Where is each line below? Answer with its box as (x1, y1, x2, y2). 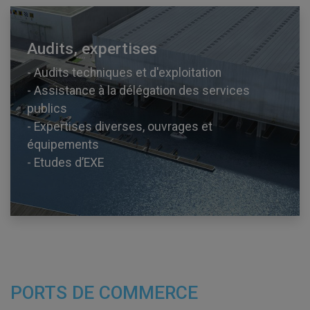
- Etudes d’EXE (27, 155, 104, 170)
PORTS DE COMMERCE (10, 282, 198, 303)
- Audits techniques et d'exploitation (27, 65, 221, 80)
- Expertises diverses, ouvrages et (27, 119, 212, 134)
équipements (27, 137, 99, 152)
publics (27, 101, 67, 116)
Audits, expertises (27, 39, 157, 58)
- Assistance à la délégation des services (27, 83, 250, 98)
